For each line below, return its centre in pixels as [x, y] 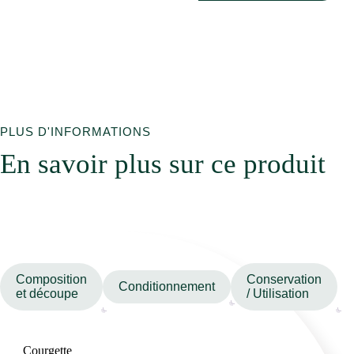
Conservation [284, 280]
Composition [51, 280]
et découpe [47, 294]
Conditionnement [167, 287]
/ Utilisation [278, 294]
